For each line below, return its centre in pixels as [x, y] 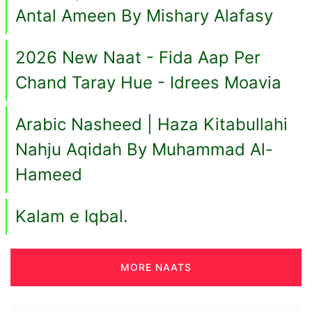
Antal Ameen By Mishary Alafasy [144, 16]
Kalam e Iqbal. [72, 217]
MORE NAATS [156, 267]
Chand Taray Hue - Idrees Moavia [148, 83]
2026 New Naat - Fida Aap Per [138, 58]
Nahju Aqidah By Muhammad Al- [144, 150]
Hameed [49, 175]
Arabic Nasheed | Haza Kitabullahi [151, 125]
